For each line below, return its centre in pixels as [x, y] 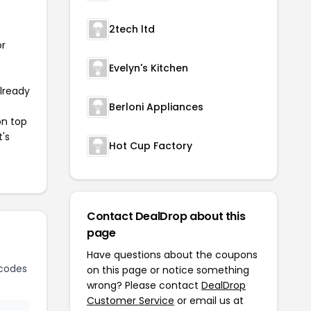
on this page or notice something [168, 270]
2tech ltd [132, 29]
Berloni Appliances [156, 107]
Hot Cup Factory [151, 146]
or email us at [209, 301]
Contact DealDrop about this [166, 216]
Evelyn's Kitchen [149, 68]
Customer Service [131, 301]
